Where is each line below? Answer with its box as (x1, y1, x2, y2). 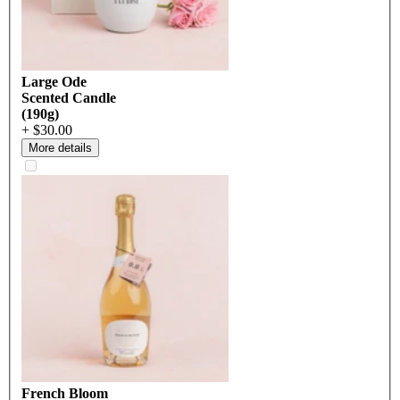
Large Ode (21, 74, 87, 90)
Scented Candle (21, 90, 116, 106)
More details (29, 141, 92, 155)
